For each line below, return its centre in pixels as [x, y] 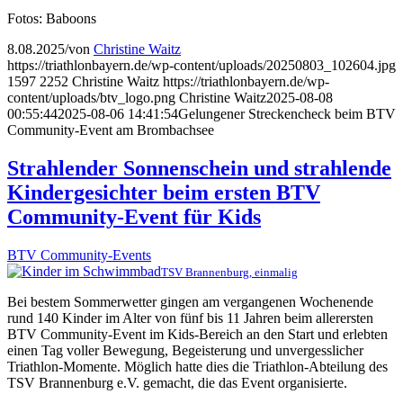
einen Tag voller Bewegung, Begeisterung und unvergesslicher [185, 350]
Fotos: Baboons [52, 18]
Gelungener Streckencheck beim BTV [287, 113]
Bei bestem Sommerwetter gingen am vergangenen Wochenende [190, 301]
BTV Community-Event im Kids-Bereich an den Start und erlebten [197, 334]
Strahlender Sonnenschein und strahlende [199, 168]
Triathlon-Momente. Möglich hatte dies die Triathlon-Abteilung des [197, 366]
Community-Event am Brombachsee [111, 130]
